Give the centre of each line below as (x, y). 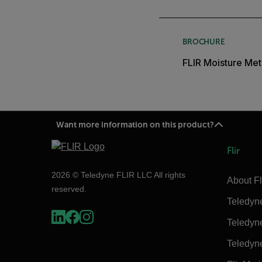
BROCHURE (204, 42)
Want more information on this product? (135, 125)
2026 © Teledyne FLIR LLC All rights (118, 175)
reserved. (69, 189)
